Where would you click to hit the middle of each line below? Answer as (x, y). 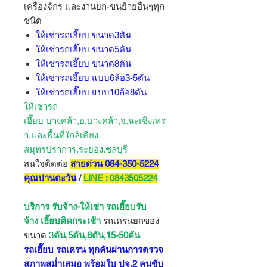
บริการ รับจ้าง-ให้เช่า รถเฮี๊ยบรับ (85, 207)
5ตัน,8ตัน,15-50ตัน (104, 235)
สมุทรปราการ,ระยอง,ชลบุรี (76, 149)
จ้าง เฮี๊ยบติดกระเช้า (62, 221)
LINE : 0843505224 (120, 178)
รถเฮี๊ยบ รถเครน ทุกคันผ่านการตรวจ (94, 249)
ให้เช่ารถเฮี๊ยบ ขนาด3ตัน (83, 35)
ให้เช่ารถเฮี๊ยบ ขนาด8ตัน (83, 63)
